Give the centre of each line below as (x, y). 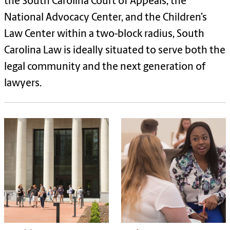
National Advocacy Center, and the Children (102, 18)
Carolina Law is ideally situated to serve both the (115, 51)
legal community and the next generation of (105, 68)
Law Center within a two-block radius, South (104, 35)
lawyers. (23, 84)
